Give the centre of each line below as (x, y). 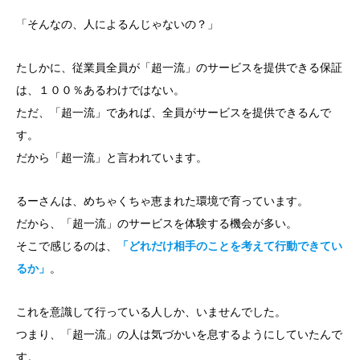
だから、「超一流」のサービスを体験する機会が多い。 (157, 223)
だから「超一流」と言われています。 (112, 157)
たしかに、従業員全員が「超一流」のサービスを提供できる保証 (179, 67)
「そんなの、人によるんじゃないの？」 (117, 24)
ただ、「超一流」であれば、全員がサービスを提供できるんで (174, 112)
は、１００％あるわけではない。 (100, 90)
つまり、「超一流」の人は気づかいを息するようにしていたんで (179, 334)
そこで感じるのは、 (67, 245)
